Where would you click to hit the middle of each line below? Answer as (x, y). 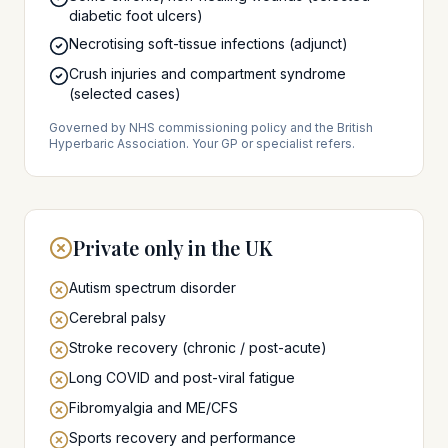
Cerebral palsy (117, 317)
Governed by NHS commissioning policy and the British (211, 127)
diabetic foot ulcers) (136, 15)
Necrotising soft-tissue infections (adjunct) (208, 43)
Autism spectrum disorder (152, 287)
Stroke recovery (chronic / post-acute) (198, 347)
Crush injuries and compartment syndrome (207, 73)
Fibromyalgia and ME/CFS (153, 407)
